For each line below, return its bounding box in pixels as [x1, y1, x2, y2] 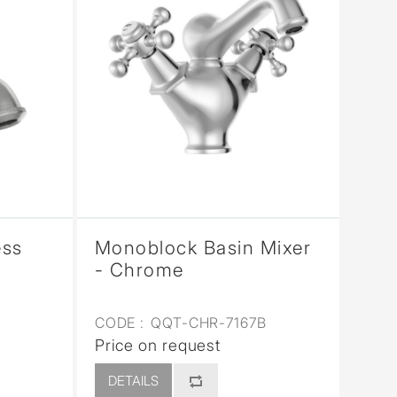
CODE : [94, 314, 145, 332]
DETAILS [107, 372, 159, 390]
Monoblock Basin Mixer [94, 237, 312, 260]
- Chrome [94, 259, 184, 282]
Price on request [94, 336, 222, 355]
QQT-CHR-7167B [146, 314, 267, 332]
